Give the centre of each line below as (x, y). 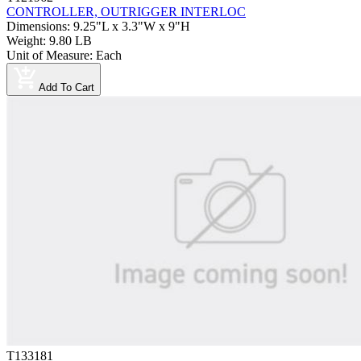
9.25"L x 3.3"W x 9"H (132, 27)
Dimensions (37, 27)
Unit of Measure (48, 56)
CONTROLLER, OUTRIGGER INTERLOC (126, 12)
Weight (25, 41)
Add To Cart (66, 88)
